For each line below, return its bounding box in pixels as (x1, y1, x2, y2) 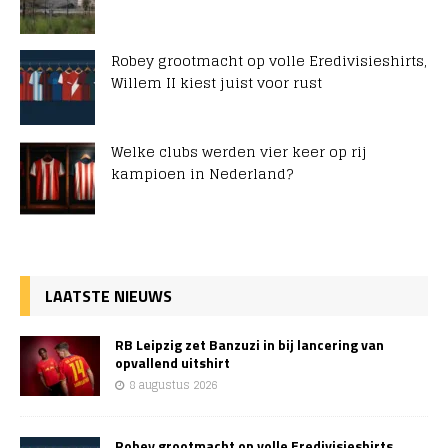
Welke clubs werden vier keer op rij (111, 139, 367, 165)
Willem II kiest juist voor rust (111, 70, 322, 96)
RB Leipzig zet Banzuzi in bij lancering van (115, 334, 384, 356)
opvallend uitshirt (115, 352, 230, 374)
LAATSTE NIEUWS (45, 284, 172, 309)
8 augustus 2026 (129, 375, 217, 396)
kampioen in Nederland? (111, 161, 293, 187)
